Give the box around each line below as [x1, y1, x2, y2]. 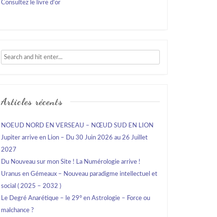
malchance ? [1, 207, 34, 214]
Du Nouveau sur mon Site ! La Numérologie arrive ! [1, 159, 140, 165]
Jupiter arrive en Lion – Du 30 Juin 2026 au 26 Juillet [1, 135, 148, 141]
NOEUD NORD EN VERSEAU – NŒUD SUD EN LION [1, 123, 154, 129]
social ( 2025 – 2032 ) [1, 183, 61, 189]
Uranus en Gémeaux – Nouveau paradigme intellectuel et [1, 171, 157, 177]
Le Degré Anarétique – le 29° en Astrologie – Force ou [1, 195, 150, 201]
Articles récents [1, 96, 63, 108]
